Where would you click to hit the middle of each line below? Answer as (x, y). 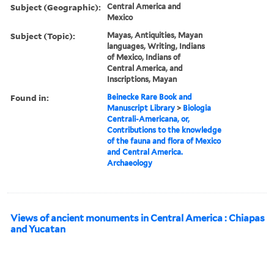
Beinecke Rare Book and (150, 97)
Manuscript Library (141, 108)
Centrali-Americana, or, (149, 119)
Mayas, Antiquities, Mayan (155, 35)
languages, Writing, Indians (156, 46)
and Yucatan (38, 229)
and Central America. (145, 152)
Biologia (197, 108)
